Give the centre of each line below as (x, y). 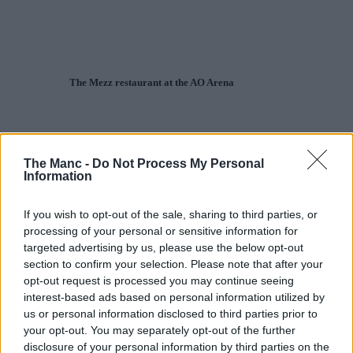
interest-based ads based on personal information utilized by (174, 297)
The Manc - (58, 163)
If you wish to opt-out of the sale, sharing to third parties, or (171, 214)
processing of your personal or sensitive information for (161, 231)
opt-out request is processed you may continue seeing (159, 281)
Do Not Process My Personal (178, 163)
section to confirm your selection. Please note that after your (173, 264)
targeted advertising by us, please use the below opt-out (163, 247)
